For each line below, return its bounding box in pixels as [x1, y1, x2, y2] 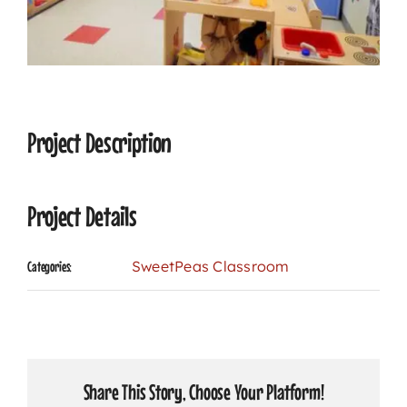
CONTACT [293, 30, 367, 62]
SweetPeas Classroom [132, 257, 290, 275]
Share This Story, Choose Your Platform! [83, 380, 324, 404]
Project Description [27, 126, 173, 159]
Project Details [27, 200, 137, 233]
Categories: [27, 258, 73, 274]
